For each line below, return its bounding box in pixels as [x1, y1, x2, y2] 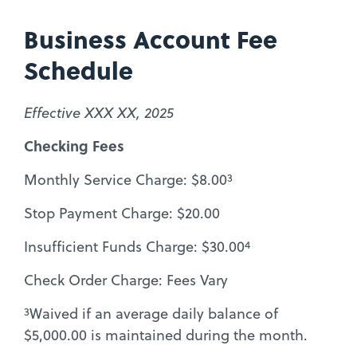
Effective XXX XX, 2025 [24, 102, 174, 123]
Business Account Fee [24, 21, 277, 57]
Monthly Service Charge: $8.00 [24, 169, 227, 190]
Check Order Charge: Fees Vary [24, 269, 228, 290]
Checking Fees [24, 135, 124, 156]
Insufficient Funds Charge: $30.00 [24, 236, 245, 257]
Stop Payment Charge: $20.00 [24, 202, 220, 223]
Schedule [24, 52, 133, 88]
